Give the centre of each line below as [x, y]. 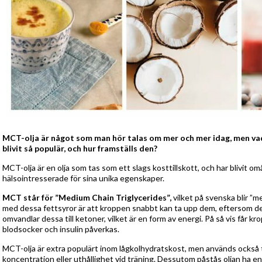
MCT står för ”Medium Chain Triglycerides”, [88, 197]
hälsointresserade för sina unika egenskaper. [83, 178]
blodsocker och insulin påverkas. [61, 229]
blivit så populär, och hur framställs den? [81, 148]
